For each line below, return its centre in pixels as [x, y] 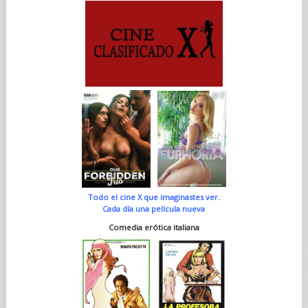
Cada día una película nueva [154, 208]
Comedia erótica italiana [154, 227]
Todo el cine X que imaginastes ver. [154, 197]
